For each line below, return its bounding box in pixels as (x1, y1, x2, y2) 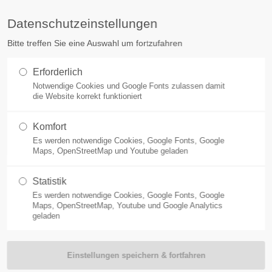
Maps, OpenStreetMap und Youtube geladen (32, 146, 188, 155)
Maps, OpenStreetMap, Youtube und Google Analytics (32, 201, 223, 210)
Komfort (32, 121, 66, 132)
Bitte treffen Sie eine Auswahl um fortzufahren (7, 38, 183, 48)
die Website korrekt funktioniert (32, 92, 142, 101)
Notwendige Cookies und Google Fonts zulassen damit (32, 81, 225, 90)
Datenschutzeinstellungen (7, 16, 158, 30)
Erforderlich (32, 67, 83, 77)
